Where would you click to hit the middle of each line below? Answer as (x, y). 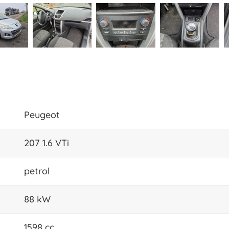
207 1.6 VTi (47, 143)
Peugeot (42, 114)
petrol (37, 171)
